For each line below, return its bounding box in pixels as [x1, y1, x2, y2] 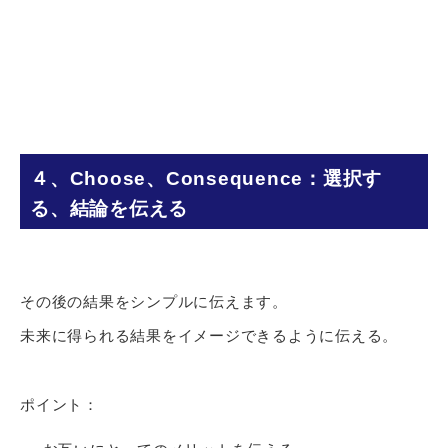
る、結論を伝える [30, 198, 188, 220]
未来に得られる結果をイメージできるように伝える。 [20, 327, 398, 345]
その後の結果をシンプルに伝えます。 [20, 292, 288, 310]
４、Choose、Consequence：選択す [30, 168, 382, 190]
